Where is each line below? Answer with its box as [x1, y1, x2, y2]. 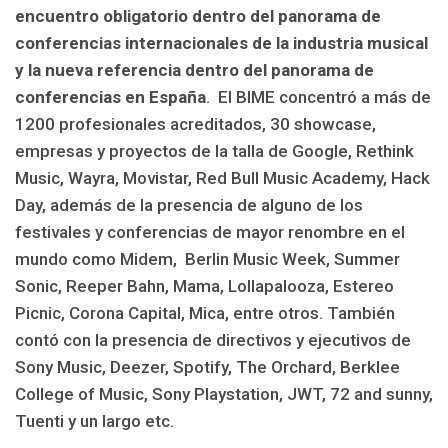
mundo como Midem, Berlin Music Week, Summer [15, 248, 400, 269]
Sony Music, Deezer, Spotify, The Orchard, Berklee [15, 356, 400, 377]
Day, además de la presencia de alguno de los [15, 194, 363, 215]
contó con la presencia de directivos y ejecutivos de [15, 329, 411, 350]
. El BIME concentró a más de [206, 86, 431, 107]
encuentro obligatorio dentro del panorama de [15, 5, 381, 26]
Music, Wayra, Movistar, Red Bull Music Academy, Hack [15, 167, 430, 188]
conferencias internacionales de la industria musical [15, 32, 428, 53]
